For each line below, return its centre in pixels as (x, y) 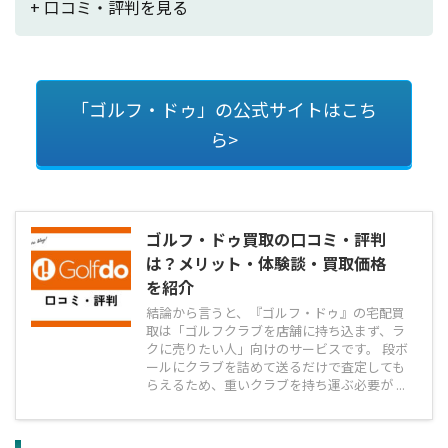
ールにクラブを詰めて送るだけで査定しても (275, 366)
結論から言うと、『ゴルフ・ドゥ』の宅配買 (275, 312)
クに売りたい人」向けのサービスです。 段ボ (277, 348)
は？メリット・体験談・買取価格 (266, 262)
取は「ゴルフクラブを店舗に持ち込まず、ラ (275, 330)
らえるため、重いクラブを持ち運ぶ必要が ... (275, 384)
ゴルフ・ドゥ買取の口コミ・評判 (266, 238)
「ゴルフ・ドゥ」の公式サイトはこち (224, 108)
